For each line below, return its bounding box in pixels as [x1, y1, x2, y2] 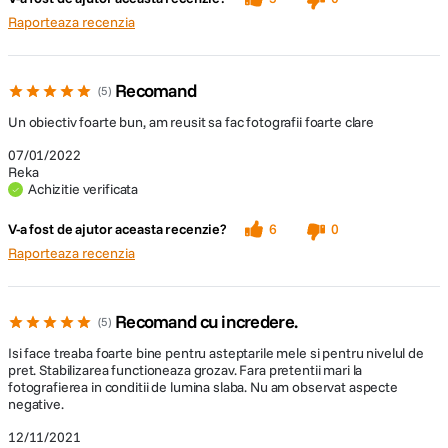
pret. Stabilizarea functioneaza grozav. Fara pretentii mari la [8, 361, 363, 379]
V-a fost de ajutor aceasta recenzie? [8, 220, 227, 238]
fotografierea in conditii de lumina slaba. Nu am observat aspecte [8, 378, 398, 396]
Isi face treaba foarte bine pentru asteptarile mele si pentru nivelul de [8, 344, 424, 362]
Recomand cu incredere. [115, 310, 298, 333]
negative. [8, 395, 64, 413]
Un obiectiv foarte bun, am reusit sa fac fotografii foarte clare [8, 113, 375, 131]
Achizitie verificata [28, 180, 139, 198]
